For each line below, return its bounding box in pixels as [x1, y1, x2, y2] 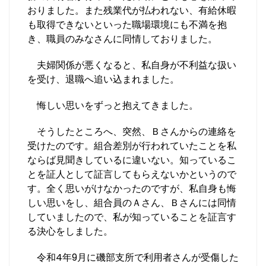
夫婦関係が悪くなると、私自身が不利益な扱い [27, 58, 236, 72]
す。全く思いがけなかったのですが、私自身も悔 [27, 182, 236, 195]
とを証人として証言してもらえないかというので [27, 167, 236, 181]
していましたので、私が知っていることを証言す [27, 210, 236, 224]
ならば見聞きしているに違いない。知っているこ [27, 153, 236, 167]
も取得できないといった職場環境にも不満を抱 [27, 18, 227, 31]
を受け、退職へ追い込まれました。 [27, 72, 179, 86]
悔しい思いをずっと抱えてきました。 [27, 99, 198, 112]
